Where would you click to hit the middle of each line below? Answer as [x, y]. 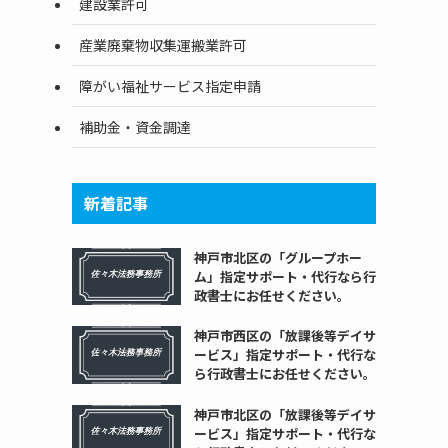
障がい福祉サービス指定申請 [170, 85]
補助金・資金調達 [135, 126]
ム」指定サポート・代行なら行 [284, 276]
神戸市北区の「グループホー [277, 257]
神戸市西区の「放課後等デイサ [284, 336]
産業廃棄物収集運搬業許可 [163, 44]
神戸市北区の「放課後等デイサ [284, 414]
